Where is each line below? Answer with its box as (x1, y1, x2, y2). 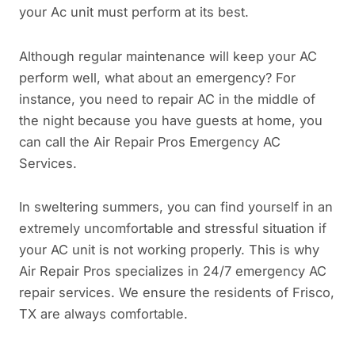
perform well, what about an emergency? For (19, 69, 296, 86)
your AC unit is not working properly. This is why (19, 242, 319, 258)
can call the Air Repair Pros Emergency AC (19, 133, 281, 150)
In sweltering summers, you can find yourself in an (19, 199, 333, 216)
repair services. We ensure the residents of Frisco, (19, 284, 334, 301)
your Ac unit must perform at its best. (19, 4, 249, 21)
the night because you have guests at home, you (19, 112, 323, 128)
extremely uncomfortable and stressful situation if (19, 220, 326, 237)
